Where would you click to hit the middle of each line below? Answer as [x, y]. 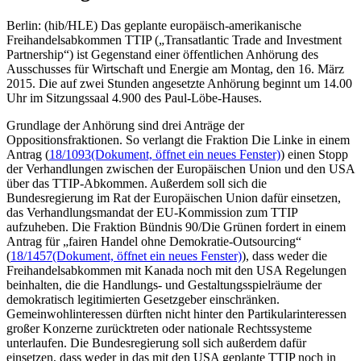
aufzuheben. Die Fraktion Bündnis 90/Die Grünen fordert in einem [176, 226]
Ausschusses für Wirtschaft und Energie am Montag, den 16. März [175, 68]
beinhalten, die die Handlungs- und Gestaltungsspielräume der [164, 284]
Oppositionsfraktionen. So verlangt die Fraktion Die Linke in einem [178, 139]
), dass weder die [284, 255]
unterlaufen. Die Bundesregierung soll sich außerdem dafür [156, 342]
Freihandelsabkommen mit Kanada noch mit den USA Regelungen [176, 270]
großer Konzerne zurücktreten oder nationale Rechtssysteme [159, 328]
